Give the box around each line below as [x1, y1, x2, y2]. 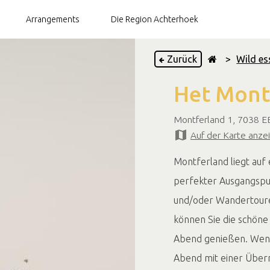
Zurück [164, 54, 199, 64]
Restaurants [52, 130, 98, 140]
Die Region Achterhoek [110, 14, 198, 24]
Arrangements [25, 14, 80, 24]
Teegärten [52, 106, 90, 116]
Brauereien [52, 82, 94, 92]
